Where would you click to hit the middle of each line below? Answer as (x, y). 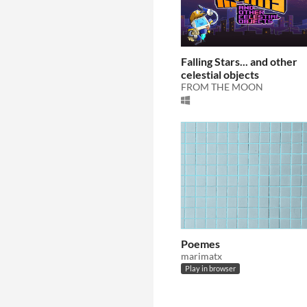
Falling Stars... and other (239, 62)
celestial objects (220, 75)
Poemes (200, 243)
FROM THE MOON (222, 87)
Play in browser (210, 269)
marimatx (201, 256)
